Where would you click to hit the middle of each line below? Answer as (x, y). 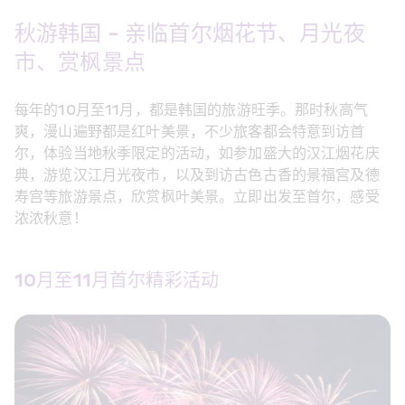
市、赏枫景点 (80, 64)
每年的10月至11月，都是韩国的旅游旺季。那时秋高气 (191, 111)
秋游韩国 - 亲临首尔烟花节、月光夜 (190, 35)
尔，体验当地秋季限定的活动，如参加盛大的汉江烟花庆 (197, 154)
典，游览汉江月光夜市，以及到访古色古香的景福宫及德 (197, 176)
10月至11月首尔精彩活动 (117, 282)
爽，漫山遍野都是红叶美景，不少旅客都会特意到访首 (190, 132)
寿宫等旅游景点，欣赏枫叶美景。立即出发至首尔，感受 (197, 198)
